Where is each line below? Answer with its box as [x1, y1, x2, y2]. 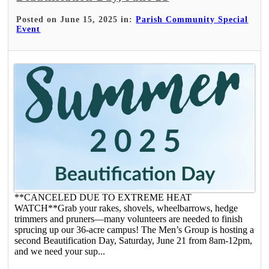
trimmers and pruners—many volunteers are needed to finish [14, 213, 243, 224]
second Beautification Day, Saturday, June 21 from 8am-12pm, [14, 235, 253, 246]
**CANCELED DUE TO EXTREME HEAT [14, 192, 192, 202]
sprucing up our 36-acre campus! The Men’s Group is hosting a [14, 224, 255, 235]
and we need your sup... [14, 246, 106, 256]
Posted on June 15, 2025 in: [16, 14, 136, 24]
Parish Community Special [136, 14, 249, 24]
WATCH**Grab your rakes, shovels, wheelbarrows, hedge [14, 202, 238, 213]
